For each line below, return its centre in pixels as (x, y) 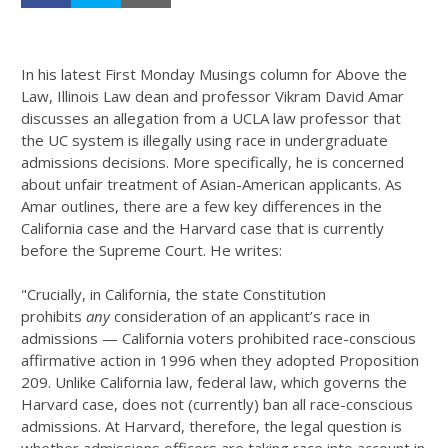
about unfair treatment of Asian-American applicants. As (211, 184)
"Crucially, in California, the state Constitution (173, 294)
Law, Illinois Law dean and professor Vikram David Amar (212, 96)
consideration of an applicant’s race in (240, 316)
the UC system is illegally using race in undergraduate (204, 140)
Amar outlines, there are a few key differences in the (201, 206)
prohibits (53, 316)
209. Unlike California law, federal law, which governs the (214, 382)
